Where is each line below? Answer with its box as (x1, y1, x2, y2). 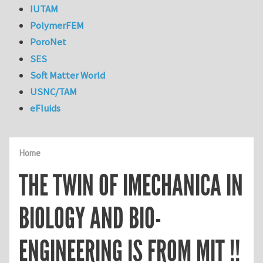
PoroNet (30, 35, 67, 49)
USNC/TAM (30, 85, 77, 99)
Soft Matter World (30, 68, 106, 82)
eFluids (30, 102, 61, 115)
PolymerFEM (30, 19, 85, 32)
